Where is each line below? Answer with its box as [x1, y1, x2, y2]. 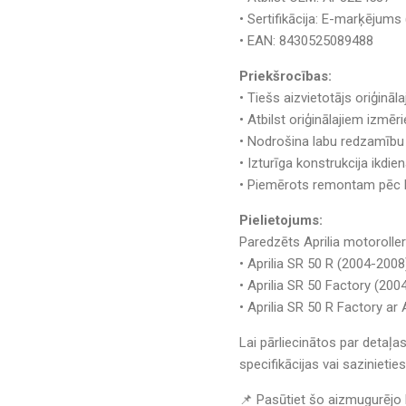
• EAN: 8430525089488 [238, 32, 373, 49]
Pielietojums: [238, 211, 323, 228]
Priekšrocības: [238, 67, 332, 84]
